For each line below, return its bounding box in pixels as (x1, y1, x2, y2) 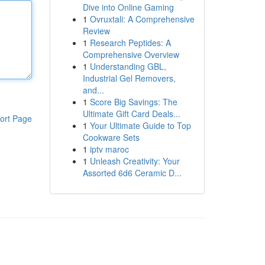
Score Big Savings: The (89, 96, 177, 108)
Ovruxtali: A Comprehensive (89, 13, 195, 25)
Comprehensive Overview (82, 49, 179, 60)
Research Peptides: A (89, 37, 171, 49)
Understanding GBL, (89, 60, 166, 72)
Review (82, 25, 110, 37)
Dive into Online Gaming (82, 1, 174, 13)
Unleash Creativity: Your (89, 155, 180, 167)
